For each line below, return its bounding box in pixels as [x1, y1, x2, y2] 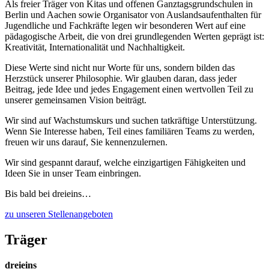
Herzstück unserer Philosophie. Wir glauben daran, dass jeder [5, 73, 237, 83]
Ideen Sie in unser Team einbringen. [5, 168, 141, 178]
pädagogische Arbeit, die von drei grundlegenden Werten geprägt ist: [5, 31, 264, 41]
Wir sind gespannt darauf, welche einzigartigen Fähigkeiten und [5, 157, 246, 168]
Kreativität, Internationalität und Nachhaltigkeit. [5, 41, 185, 52]
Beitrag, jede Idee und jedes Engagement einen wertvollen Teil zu [5, 83, 253, 94]
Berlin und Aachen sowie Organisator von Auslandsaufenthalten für [5, 9, 261, 20]
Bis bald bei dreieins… [5, 188, 91, 199]
